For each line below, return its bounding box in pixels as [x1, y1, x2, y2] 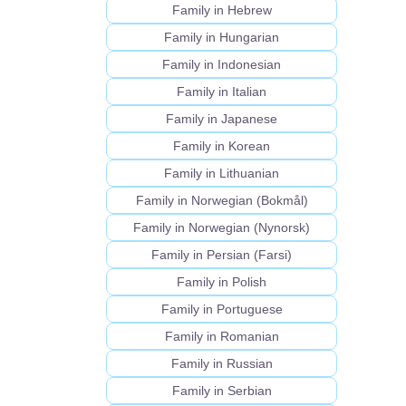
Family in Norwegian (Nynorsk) [133, 220, 310, 236]
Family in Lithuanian [164, 166, 279, 181]
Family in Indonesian [162, 57, 281, 72]
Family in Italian [177, 84, 266, 100]
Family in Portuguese [160, 302, 283, 317]
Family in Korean [173, 139, 270, 154]
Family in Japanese [166, 111, 277, 127]
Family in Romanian [164, 329, 279, 344]
